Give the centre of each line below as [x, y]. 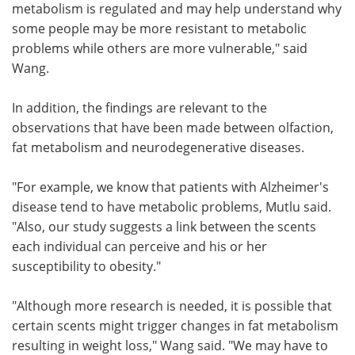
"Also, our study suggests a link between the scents [164, 227]
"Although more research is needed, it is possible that [172, 306]
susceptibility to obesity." [86, 266]
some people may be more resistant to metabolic [159, 29]
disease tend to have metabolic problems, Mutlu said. [172, 207]
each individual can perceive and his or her [139, 246]
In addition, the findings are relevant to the [139, 108]
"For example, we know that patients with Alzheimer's [170, 187]
